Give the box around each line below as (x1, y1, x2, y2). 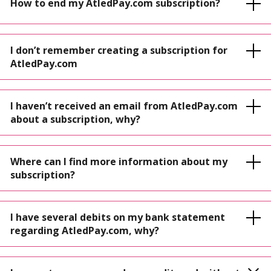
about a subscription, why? (10, 113, 140, 126)
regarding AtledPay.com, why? (10, 224, 159, 237)
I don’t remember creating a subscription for (10, 44, 227, 57)
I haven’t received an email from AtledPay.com (10, 99, 238, 113)
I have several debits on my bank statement (10, 211, 225, 224)
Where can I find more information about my (10, 155, 227, 168)
